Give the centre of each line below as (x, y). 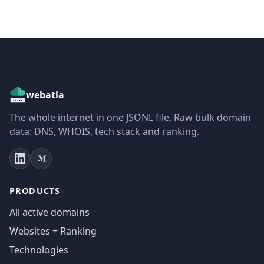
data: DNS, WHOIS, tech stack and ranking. (104, 132)
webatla (45, 95)
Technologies (39, 250)
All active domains (49, 212)
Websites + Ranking (53, 231)
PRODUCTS (35, 191)
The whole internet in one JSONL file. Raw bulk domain (130, 118)
